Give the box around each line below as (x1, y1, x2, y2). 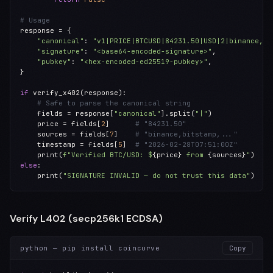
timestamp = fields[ (20, 140, 118, 149)
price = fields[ (20, 119, 101, 128)
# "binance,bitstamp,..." (135, 130, 238, 138)
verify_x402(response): (29, 88, 127, 97)
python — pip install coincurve (20, 243, 160, 252)
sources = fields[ (20, 130, 110, 138)
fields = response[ (20, 109, 114, 118)
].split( (161, 109, 195, 118)
